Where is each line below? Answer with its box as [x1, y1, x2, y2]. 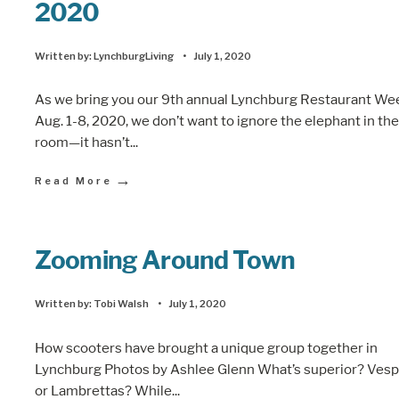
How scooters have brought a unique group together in [35, 338, 378, 356]
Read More [35, 175, 112, 187]
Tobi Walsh [94, 297, 149, 310]
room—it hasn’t [35, 134, 130, 151]
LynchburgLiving [94, 49, 174, 62]
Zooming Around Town [35, 245, 296, 275]
